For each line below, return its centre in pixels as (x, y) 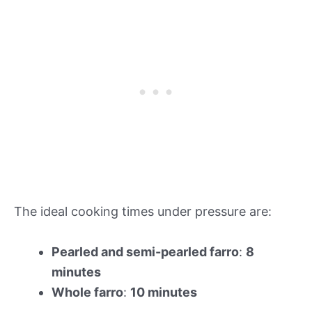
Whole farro (87, 292)
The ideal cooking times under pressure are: (143, 211)
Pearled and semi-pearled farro (145, 251)
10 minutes (164, 292)
